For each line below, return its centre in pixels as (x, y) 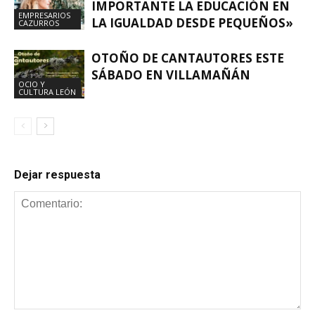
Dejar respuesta (57, 174)
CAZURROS (39, 22)
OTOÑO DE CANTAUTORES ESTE (188, 58)
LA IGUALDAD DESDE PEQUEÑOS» (192, 22)
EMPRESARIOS (44, 15)
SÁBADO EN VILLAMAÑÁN (171, 75)
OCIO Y (32, 84)
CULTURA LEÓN (47, 91)
